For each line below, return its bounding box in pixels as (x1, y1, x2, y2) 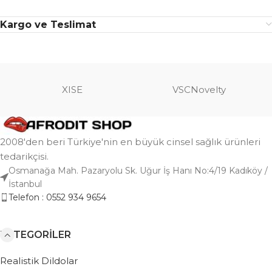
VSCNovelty (172, 83, 226, 95)
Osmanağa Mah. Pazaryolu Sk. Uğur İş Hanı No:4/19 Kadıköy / (8, 165, 268, 176)
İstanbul (8, 178, 42, 189)
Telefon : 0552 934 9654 (8, 191, 106, 203)
